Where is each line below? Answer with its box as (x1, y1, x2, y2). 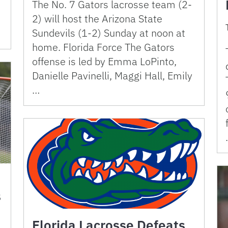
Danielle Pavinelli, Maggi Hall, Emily (32, 69, 192, 83)
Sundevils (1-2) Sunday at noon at (32, 26, 185, 40)
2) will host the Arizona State (32, 12, 162, 26)
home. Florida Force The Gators (32, 40, 175, 54)
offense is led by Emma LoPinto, (32, 54, 177, 69)
